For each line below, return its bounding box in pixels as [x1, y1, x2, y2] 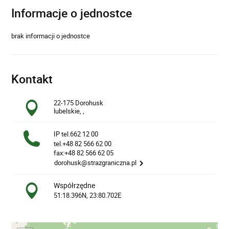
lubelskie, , [54, 106, 85, 116]
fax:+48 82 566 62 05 [54, 148, 114, 158]
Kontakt [11, 71, 53, 87]
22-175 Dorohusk [54, 98, 104, 107]
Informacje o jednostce [11, 5, 132, 21]
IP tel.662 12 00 [54, 129, 99, 139]
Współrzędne [54, 180, 96, 191]
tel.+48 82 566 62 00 [54, 139, 112, 148]
